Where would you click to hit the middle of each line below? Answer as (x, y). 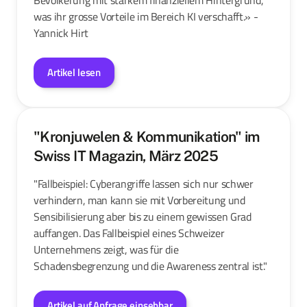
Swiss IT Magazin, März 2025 (126, 156)
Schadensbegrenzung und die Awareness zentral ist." (151, 266)
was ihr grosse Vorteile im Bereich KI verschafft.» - (146, 16)
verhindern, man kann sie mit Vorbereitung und (139, 200)
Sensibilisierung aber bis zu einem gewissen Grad (143, 216)
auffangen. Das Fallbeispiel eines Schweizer (129, 233)
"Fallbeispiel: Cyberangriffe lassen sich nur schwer (144, 183)
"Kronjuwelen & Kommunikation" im (147, 136)
